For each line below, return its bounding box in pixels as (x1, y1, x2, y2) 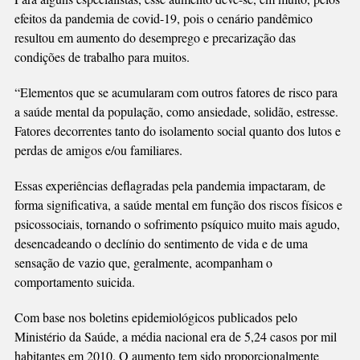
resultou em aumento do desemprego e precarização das (14, 28, 296, 46)
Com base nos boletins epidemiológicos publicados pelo (14, 308, 297, 325)
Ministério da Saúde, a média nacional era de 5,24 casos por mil (14, 327, 337, 345)
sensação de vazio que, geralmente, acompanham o (14, 253, 272, 271)
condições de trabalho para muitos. (14, 47, 190, 65)
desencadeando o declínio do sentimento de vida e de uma (14, 234, 308, 252)
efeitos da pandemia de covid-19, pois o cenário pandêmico (14, 9, 313, 27)
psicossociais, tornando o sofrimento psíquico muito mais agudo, (14, 215, 340, 232)
